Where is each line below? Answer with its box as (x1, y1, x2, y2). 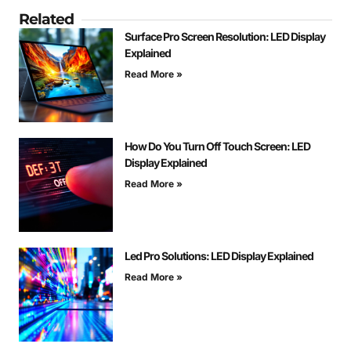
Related (19, 10, 74, 29)
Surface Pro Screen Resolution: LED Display (125, 30, 325, 44)
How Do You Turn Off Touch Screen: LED (125, 139, 310, 154)
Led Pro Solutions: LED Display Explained (125, 249, 313, 263)
